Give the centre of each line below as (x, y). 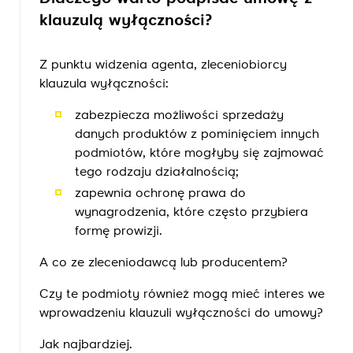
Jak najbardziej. (86, 345)
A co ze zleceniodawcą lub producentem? (163, 263)
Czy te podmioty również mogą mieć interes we (182, 295)
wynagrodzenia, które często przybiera (191, 213)
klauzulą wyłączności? (126, 21)
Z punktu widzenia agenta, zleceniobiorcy (163, 65)
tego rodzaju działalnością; (157, 173)
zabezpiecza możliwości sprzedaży (179, 116)
